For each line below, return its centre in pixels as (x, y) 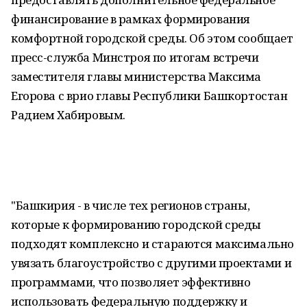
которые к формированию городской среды (136, 224)
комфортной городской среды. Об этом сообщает (152, 38)
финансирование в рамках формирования (131, 19)
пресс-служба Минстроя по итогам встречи (135, 57)
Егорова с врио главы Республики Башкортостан (149, 96)
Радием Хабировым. (68, 115)
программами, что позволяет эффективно (131, 282)
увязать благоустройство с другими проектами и (151, 263)
